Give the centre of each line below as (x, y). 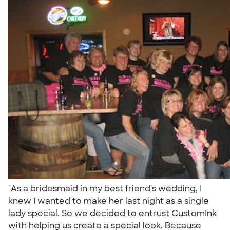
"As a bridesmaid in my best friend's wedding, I (105, 188)
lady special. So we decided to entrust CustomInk (112, 213)
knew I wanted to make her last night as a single (109, 201)
